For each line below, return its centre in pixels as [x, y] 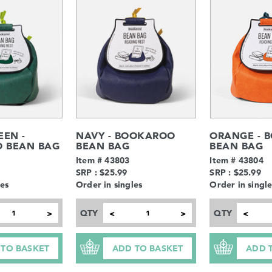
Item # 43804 [236, 160]
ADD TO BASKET [148, 248]
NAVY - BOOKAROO [126, 135]
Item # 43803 [103, 160]
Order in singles [109, 184]
